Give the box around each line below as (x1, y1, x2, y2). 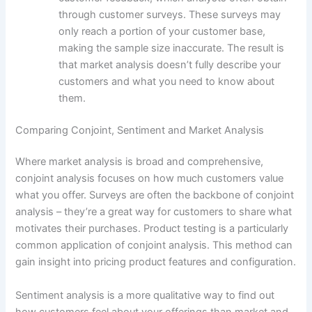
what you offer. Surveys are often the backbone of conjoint (15, 189, 295, 202)
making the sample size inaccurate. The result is (58, 41, 285, 54)
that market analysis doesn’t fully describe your (58, 58, 281, 71)
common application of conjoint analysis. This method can (15, 239, 293, 252)
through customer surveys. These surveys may (58, 8, 281, 21)
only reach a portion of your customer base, (58, 24, 266, 38)
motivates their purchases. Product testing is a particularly (15, 222, 289, 235)
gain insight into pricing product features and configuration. (15, 256, 297, 269)
